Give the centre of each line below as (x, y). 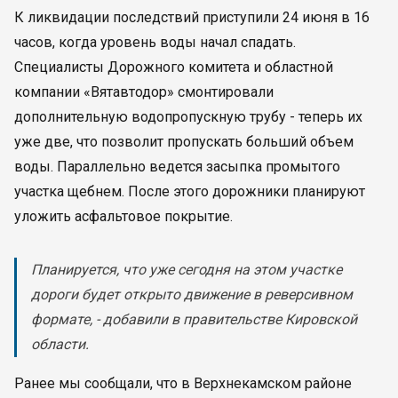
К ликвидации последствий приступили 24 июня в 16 (192, 17)
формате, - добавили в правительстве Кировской (194, 319)
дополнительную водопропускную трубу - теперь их (188, 117)
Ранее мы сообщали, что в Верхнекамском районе (183, 383)
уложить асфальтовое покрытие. (123, 216)
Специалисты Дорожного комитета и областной (174, 67)
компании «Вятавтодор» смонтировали (144, 92)
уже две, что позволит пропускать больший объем (184, 142)
